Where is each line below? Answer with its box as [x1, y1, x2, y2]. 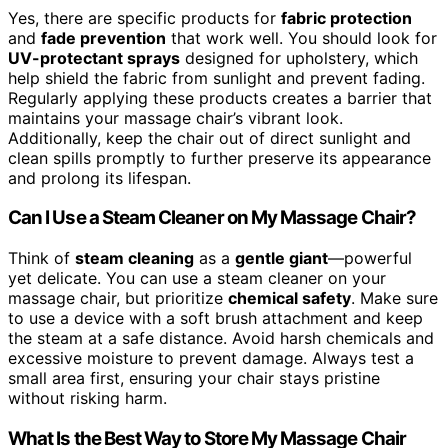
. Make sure [351, 288, 438, 309]
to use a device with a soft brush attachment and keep [8, 308, 423, 329]
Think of [8, 248, 75, 269]
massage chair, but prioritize [8, 288, 228, 309]
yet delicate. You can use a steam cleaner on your [8, 268, 386, 289]
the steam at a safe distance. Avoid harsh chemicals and [8, 328, 434, 349]
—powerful [328, 248, 412, 269]
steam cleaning [75, 248, 194, 269]
